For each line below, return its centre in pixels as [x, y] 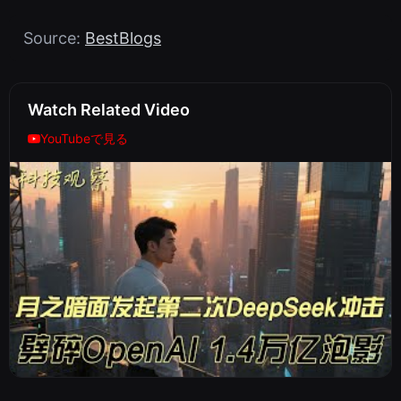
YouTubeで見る [84, 139]
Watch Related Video [109, 110]
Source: [54, 38]
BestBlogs [123, 38]
